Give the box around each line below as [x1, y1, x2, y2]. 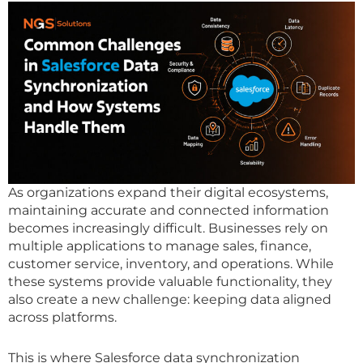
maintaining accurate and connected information [8, 202, 329, 218]
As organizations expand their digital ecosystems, [8, 184, 328, 200]
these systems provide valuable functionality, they [8, 273, 332, 289]
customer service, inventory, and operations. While [8, 255, 334, 271]
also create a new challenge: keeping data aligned [8, 291, 331, 307]
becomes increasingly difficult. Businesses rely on [8, 220, 328, 236]
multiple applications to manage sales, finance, [8, 237, 311, 254]
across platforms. [8, 309, 117, 325]
